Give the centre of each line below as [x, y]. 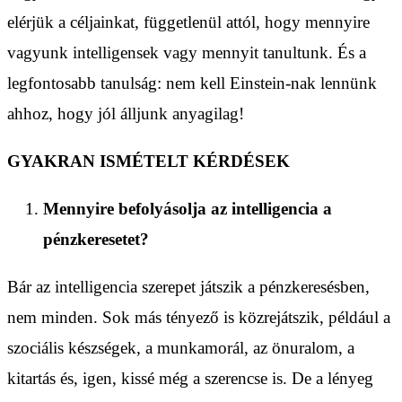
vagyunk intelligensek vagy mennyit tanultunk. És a [187, 52]
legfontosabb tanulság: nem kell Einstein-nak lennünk [192, 83]
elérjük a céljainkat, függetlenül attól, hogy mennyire [188, 22]
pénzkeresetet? [96, 239]
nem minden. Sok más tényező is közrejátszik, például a [199, 317]
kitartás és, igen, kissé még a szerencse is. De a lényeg [190, 378]
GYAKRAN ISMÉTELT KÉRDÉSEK [149, 161]
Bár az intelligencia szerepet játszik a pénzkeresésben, [188, 286]
